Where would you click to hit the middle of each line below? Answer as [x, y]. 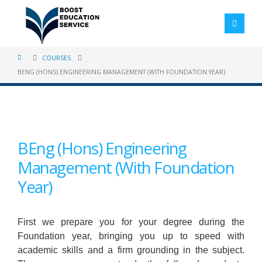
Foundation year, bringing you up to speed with [131, 236]
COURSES [56, 58]
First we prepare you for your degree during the [131, 222]
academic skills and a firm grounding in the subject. [131, 250]
